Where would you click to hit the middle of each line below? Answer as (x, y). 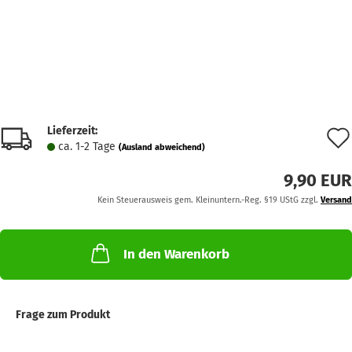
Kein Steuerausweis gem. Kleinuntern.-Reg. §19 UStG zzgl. (209, 200)
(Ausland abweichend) (162, 147)
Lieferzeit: (72, 131)
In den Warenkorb (176, 254)
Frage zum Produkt (63, 315)
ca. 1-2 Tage (88, 147)
